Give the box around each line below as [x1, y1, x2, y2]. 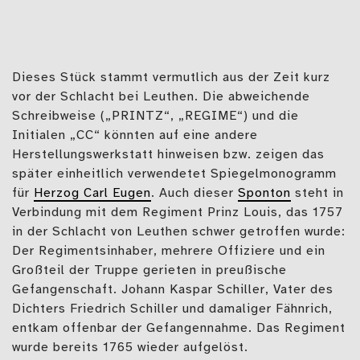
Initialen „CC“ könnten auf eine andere [12, 129, 258, 143]
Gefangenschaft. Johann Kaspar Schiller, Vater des [12, 283, 333, 297]
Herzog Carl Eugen [34, 186, 151, 201]
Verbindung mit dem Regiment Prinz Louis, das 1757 [12, 206, 343, 220]
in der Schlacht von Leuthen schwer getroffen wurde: [12, 225, 346, 239]
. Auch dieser [151, 186, 238, 201]
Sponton [238, 186, 291, 201]
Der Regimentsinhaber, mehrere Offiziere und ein [12, 244, 325, 259]
